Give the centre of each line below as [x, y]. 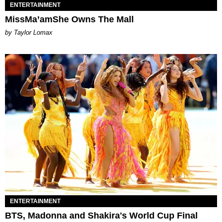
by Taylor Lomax [29, 32]
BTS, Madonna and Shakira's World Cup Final [101, 216]
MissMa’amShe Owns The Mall [69, 19]
